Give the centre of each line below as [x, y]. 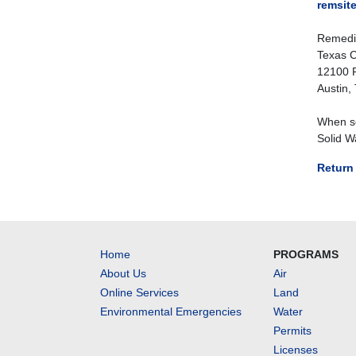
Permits [293, 331]
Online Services [139, 292]
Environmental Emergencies [171, 311]
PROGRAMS [306, 254]
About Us [123, 273]
